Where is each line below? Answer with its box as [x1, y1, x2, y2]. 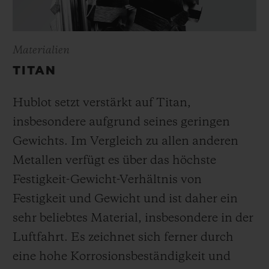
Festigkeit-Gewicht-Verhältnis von [13, 174, 202, 186]
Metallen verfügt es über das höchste [13, 154, 216, 167]
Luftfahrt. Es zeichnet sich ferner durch [13, 231, 234, 244]
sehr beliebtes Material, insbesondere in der [13, 212, 253, 225]
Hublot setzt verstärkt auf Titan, [13, 97, 191, 109]
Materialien [13, 44, 70, 56]
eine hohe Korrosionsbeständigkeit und [13, 250, 231, 263]
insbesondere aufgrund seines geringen [13, 116, 230, 128]
